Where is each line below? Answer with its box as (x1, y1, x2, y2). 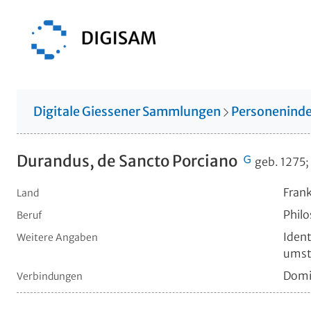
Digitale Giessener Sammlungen (33, 103, 221, 119)
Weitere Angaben (17, 230, 98, 244)
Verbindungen (17, 269, 83, 283)
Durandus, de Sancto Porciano (17, 151, 240, 171)
